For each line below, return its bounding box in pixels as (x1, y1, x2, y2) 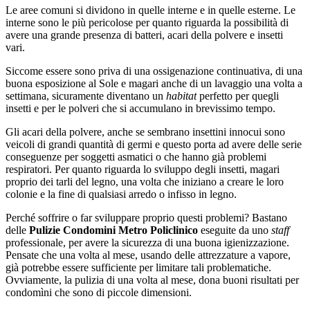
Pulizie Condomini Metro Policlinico (29, 224, 201, 236)
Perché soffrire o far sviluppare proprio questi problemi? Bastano (6, 211, 287, 224)
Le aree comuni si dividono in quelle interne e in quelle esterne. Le (6, 3, 295, 16)
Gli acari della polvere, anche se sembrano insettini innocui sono (6, 125, 285, 138)
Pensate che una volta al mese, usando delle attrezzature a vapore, (6, 248, 291, 261)
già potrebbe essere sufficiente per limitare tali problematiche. (6, 261, 271, 273)
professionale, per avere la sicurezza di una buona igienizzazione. (6, 236, 289, 248)
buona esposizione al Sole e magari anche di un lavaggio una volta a (6, 77, 302, 89)
